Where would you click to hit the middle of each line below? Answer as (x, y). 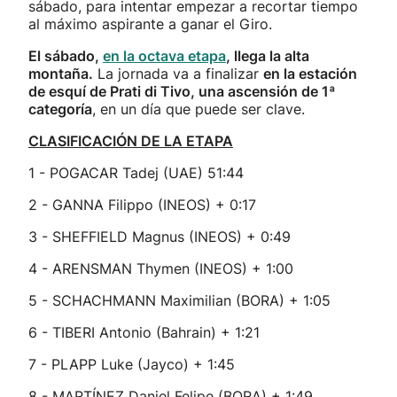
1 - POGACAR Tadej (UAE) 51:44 (136, 173)
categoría (60, 109)
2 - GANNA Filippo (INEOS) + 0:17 (142, 205)
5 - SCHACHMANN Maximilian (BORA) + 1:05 (179, 300)
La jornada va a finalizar (178, 74)
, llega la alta (268, 56)
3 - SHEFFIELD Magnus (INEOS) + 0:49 (160, 237)
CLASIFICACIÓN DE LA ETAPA (131, 141)
